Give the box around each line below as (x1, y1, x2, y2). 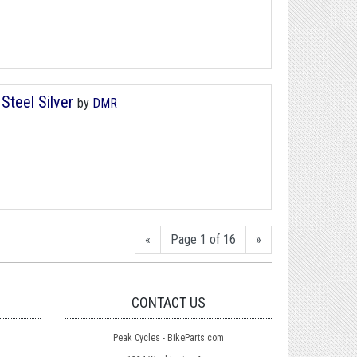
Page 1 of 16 (171, 232, 236, 248)
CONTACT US (131, 294, 206, 312)
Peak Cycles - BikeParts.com (112, 332, 224, 344)
